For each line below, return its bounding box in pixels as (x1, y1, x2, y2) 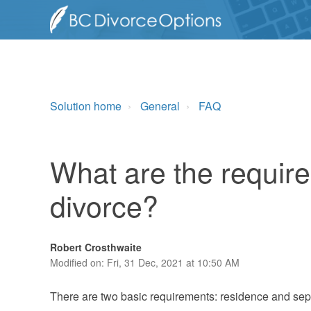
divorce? (50, 184, 158, 226)
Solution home (50, 97, 121, 114)
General (140, 97, 180, 114)
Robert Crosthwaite (50, 239, 142, 254)
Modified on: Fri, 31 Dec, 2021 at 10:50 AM (50, 255, 239, 269)
